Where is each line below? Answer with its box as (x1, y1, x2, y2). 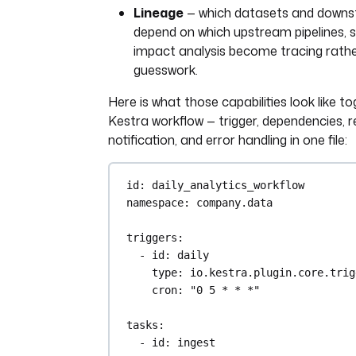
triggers (126, 230, 178, 244)
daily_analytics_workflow (152, 178, 305, 192)
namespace (126, 195, 184, 209)
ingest (177, 335, 216, 349)
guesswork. (133, 61, 198, 79)
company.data (196, 195, 273, 209)
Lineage (133, 4, 184, 21)
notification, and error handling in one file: (108, 131, 347, 149)
